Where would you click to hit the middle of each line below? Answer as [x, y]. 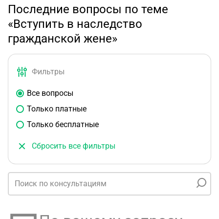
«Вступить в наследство [75, 24]
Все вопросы [50, 93]
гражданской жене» [63, 39]
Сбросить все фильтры [74, 146]
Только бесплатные [63, 124]
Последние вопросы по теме [88, 9]
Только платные [57, 109]
